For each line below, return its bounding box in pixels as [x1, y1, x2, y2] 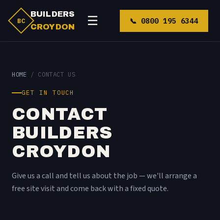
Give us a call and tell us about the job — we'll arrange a [12, 170, 197, 181]
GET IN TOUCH [22, 89, 75, 96]
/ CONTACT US [27, 70, 76, 78]
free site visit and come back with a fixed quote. [12, 183, 168, 194]
